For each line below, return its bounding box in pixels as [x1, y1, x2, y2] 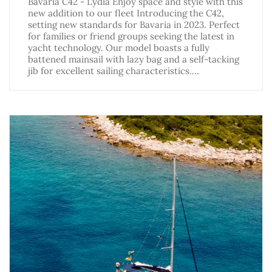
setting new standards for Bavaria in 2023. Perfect [28, 19, 240, 31]
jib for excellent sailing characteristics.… [28, 65, 199, 77]
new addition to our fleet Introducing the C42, [28, 7, 224, 19]
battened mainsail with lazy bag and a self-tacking [28, 53, 239, 66]
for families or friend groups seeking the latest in [28, 30, 234, 42]
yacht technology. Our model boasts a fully [28, 42, 209, 54]
